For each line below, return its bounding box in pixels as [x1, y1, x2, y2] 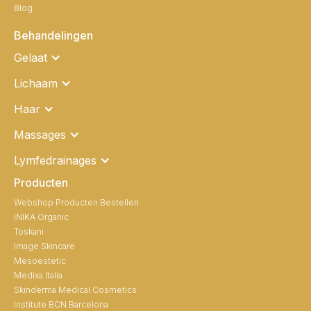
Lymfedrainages [14, 153, 96, 167]
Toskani [14, 226, 44, 237]
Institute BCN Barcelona [14, 299, 108, 310]
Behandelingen [14, 28, 93, 42]
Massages [14, 127, 66, 142]
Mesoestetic [14, 255, 66, 266]
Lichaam [14, 76, 58, 90]
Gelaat [14, 50, 47, 65]
